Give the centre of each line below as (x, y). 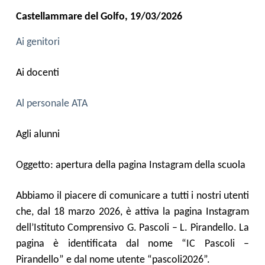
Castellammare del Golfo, (73, 17)
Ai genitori (38, 42)
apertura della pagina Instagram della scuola (151, 165)
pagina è (38, 244)
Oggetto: (36, 165)
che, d (29, 212)
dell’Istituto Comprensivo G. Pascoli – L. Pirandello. (127, 228)
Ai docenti (38, 73)
